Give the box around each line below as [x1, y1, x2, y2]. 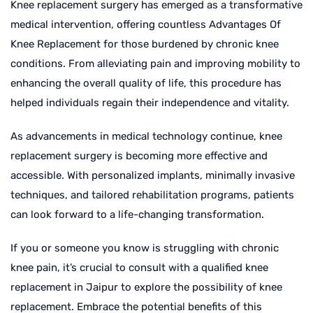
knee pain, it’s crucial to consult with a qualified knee [10, 261, 268, 274]
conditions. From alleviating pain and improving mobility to [10, 57, 300, 70]
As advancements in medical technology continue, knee [10, 129, 282, 143]
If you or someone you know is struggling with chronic [10, 241, 279, 254]
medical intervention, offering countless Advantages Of [10, 17, 281, 31]
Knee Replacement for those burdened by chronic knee [10, 37, 279, 50]
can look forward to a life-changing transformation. [10, 208, 264, 221]
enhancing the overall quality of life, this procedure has [10, 76, 282, 89]
